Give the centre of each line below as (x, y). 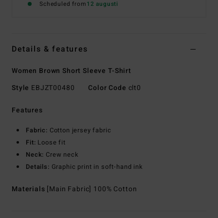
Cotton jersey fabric (79, 130)
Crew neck (61, 155)
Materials (29, 189)
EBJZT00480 (53, 88)
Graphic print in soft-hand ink (96, 167)
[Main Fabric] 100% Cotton (92, 189)
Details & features (50, 49)
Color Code (107, 88)
